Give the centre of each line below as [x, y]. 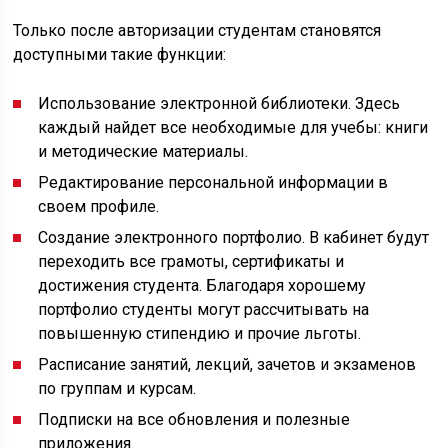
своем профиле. [99, 206]
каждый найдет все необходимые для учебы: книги [233, 127]
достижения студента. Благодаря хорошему [202, 285]
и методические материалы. [143, 151]
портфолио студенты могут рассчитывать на [204, 309]
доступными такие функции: [120, 54]
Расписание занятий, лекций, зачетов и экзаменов [227, 364]
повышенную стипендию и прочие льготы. [200, 333]
